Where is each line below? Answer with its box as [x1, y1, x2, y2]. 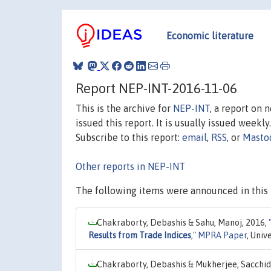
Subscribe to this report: [76, 131, 182, 143]
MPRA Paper [198, 230, 247, 240]
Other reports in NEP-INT [76, 160, 185, 172]
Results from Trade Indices [88, 230, 191, 240]
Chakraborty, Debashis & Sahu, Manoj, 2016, [97, 217, 269, 227]
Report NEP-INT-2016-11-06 [76, 80, 237, 96]
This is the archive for [76, 102, 173, 114]
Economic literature [166, 30, 253, 41]
